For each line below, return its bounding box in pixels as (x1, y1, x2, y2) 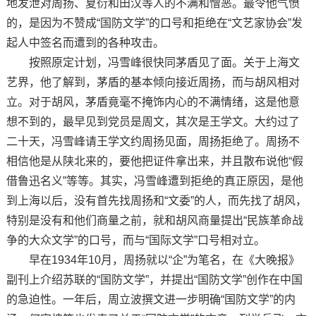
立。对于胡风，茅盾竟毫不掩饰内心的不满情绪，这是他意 (6, 95, 300, 108)
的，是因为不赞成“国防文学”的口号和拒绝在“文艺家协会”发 (6, 16, 303, 29)
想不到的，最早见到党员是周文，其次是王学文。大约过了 (6, 115, 300, 128)
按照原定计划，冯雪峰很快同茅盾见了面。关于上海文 (6, 56, 300, 68)
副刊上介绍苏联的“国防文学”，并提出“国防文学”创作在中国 (6, 273, 303, 286)
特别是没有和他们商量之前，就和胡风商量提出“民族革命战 (6, 214, 303, 226)
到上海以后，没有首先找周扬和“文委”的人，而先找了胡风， (6, 194, 307, 207)
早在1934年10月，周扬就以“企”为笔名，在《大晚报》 (6, 253, 300, 266)
